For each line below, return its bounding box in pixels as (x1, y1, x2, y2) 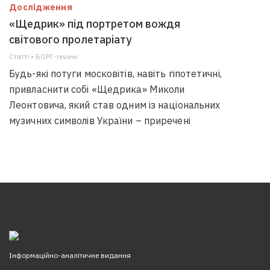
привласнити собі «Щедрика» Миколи (9, 83, 185, 95)
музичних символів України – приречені (9, 115, 190, 127)
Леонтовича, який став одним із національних (9, 99, 221, 111)
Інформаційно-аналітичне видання (9, 251, 131, 260)
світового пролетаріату (9, 33, 131, 46)
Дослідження (9, 2, 72, 13)
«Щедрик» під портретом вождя (9, 17, 180, 31)
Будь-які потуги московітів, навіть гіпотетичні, (9, 67, 222, 80)
